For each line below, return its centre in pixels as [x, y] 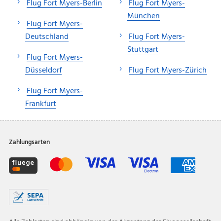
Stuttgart [143, 50]
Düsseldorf [43, 70]
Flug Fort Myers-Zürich [168, 70]
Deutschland [47, 37]
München [144, 16]
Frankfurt [41, 104]
